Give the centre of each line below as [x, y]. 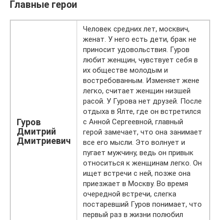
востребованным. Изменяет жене [141, 81]
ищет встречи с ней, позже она [137, 174]
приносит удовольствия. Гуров [136, 50]
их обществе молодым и [125, 70]
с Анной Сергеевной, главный [133, 122]
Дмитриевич [44, 141]
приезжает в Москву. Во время [136, 184]
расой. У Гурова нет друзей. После [142, 101]
